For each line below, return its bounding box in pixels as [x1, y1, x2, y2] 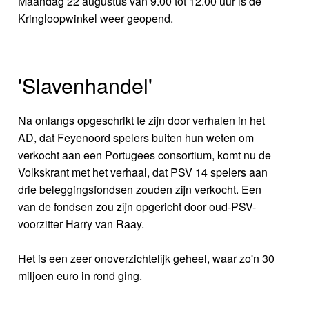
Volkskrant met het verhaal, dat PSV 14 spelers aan [18, 164, 268, 181]
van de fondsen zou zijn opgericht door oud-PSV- [18, 199, 257, 215]
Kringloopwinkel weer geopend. [18, 10, 174, 27]
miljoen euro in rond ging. [18, 268, 143, 284]
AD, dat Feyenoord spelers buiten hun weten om [18, 130, 255, 146]
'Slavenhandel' [18, 70, 153, 101]
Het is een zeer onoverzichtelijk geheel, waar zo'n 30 [18, 250, 275, 267]
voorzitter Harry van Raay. [18, 216, 145, 232]
